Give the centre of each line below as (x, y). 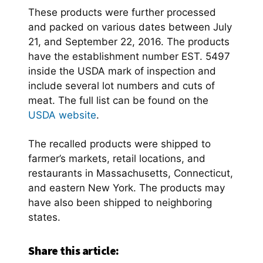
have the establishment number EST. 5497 (129, 56)
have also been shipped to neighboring (120, 202)
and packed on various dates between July (130, 27)
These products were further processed (122, 12)
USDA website (62, 115)
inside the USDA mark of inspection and (122, 71)
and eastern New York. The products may (127, 188)
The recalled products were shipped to (119, 144)
